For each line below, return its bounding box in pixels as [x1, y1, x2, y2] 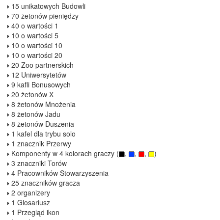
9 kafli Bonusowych [9, 79, 71, 89]
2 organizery [9, 187, 50, 197]
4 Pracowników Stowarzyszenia [9, 167, 109, 178]
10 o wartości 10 [9, 40, 62, 50]
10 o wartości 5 [9, 30, 58, 40]
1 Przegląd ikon [9, 207, 59, 217]
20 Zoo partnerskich [9, 59, 74, 70]
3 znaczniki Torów [9, 158, 67, 168]
